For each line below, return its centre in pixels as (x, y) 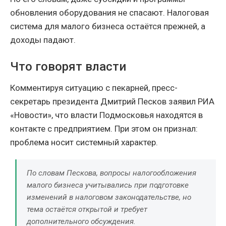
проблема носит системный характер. (84, 142)
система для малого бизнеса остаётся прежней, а (108, 26)
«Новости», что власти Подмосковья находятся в (106, 115)
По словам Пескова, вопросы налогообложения (111, 173)
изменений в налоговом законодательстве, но (109, 197)
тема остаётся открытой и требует (87, 209)
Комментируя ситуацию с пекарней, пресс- (94, 88)
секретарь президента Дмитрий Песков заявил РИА (112, 101)
